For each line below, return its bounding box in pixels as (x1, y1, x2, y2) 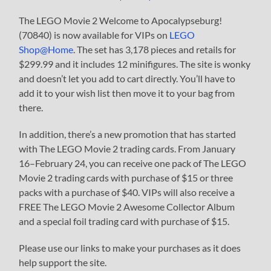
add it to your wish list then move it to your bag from (19, 87, 235, 99)
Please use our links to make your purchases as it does (19, 241, 241, 253)
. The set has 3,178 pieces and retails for (73, 43, 237, 55)
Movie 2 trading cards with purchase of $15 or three (19, 171, 233, 183)
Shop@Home (19, 43, 74, 55)
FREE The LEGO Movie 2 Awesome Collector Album (19, 200, 235, 212)
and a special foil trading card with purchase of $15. (19, 215, 230, 227)
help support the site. (19, 256, 107, 268)
